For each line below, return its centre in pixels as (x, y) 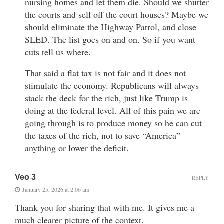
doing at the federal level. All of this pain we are (113, 111)
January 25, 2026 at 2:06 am (56, 190)
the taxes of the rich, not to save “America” (103, 136)
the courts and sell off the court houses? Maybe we (117, 15)
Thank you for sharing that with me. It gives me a (105, 208)
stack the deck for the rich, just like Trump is (106, 98)
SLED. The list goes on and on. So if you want (110, 40)
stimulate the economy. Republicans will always (112, 86)
